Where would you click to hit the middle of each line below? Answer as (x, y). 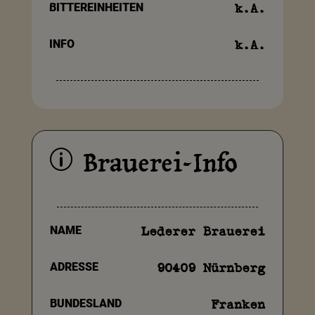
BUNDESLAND (85, 304)
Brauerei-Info (160, 163)
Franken (238, 305)
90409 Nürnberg (211, 268)
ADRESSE (74, 267)
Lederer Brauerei (204, 232)
